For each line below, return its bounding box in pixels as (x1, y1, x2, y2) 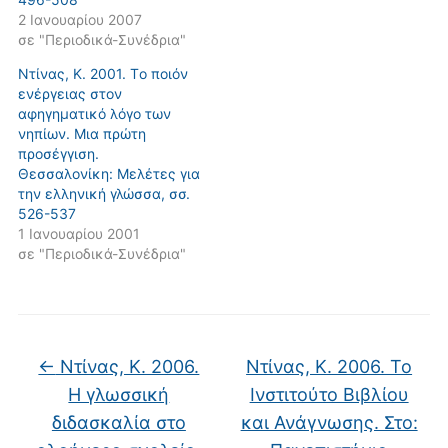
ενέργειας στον (17, 84, 122, 102)
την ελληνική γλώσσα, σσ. (17, 184, 190, 202)
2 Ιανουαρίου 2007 (17, 10, 142, 28)
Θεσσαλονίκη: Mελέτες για (17, 164, 200, 182)
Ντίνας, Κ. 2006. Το (246, 355, 413, 377)
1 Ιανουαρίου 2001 (17, 224, 140, 242)
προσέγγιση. (17, 144, 99, 162)
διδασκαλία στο (51, 411, 186, 433)
